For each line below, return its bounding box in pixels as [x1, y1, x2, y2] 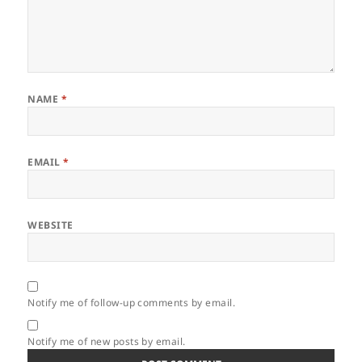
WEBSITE [27, 218, 74, 233]
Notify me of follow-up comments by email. [27, 296, 236, 310]
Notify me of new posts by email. [27, 335, 186, 349]
